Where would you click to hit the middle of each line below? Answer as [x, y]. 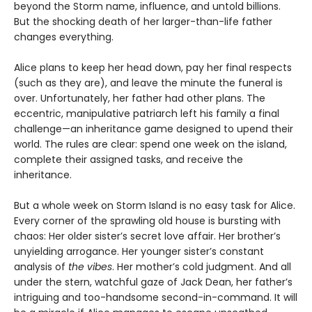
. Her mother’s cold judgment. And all [202, 267]
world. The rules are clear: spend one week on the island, [150, 145]
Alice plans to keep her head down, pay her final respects [153, 68]
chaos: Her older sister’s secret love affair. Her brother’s [147, 236]
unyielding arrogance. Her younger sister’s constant [139, 252]
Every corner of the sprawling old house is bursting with [147, 221]
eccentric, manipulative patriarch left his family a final [147, 114]
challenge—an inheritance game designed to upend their [154, 129]
